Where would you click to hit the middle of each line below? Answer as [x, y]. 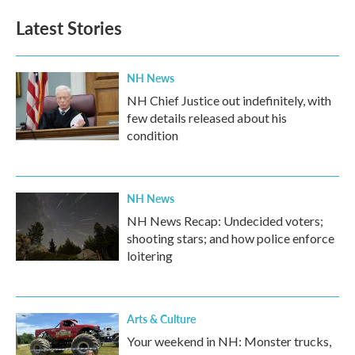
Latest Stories [69, 28]
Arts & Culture [161, 319]
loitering [150, 256]
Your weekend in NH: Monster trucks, [229, 341]
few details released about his [207, 118]
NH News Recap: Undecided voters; [225, 221]
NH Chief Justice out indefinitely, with [229, 100]
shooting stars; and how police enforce [231, 238]
